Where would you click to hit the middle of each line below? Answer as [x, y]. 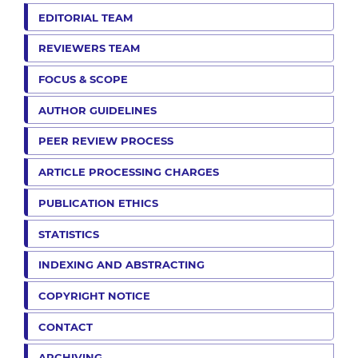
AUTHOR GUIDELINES [97, 110]
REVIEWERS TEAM [89, 48]
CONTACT [66, 326]
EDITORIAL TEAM [86, 17]
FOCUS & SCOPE [83, 80]
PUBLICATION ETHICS [98, 203]
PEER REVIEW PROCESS [106, 141]
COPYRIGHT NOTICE [94, 295]
